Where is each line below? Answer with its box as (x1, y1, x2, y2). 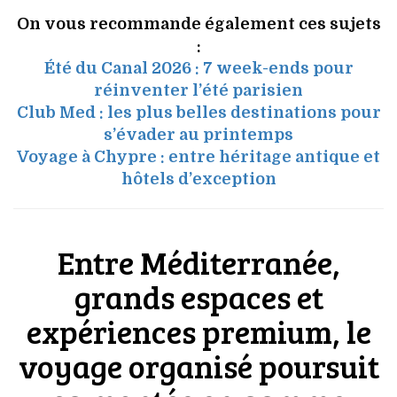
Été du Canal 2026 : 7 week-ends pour (43, 59, 354, 78)
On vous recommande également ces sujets (16, 15, 381, 34)
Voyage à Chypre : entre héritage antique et (17, 148, 380, 167)
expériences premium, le (26, 309, 371, 354)
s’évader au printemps (104, 126, 293, 144)
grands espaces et (74, 275, 323, 319)
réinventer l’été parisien (94, 82, 303, 100)
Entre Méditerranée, (57, 240, 340, 284)
